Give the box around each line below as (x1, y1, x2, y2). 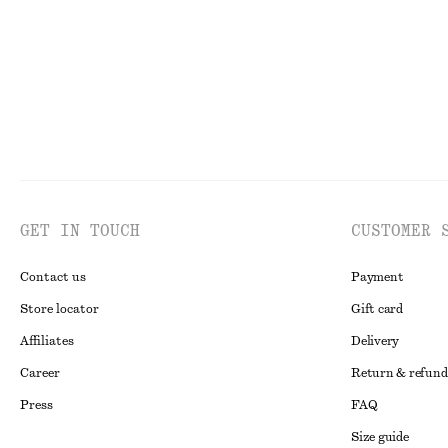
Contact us (20, 271, 86, 283)
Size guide (351, 431, 409, 443)
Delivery (351, 335, 400, 347)
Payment (351, 271, 404, 283)
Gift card (351, 303, 403, 315)
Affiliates (20, 335, 74, 347)
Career (20, 367, 60, 379)
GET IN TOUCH (20, 223, 140, 239)
